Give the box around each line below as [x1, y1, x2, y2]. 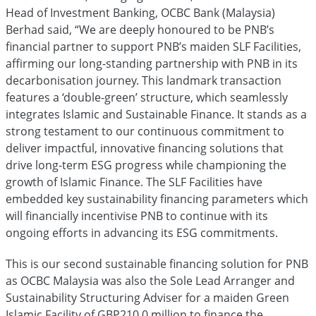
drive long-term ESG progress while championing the [6, 157, 286, 173]
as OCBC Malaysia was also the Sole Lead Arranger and [6, 273, 295, 288]
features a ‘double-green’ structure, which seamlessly [6, 90, 288, 105]
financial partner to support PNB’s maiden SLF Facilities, [6, 39, 301, 54]
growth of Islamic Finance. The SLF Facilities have [6, 174, 262, 190]
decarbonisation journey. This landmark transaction [6, 73, 281, 88]
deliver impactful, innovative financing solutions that [6, 140, 284, 156]
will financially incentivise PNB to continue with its [6, 208, 268, 224]
